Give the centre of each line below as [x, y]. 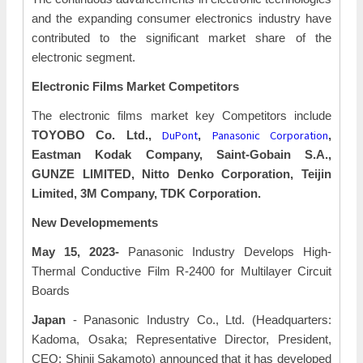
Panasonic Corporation [270, 135]
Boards [51, 290]
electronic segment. [83, 57]
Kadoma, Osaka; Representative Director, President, [181, 339]
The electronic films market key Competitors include [181, 115]
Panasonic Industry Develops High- [225, 252]
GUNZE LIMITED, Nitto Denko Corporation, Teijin [181, 174]
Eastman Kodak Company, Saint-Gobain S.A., [181, 154]
